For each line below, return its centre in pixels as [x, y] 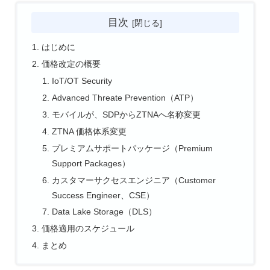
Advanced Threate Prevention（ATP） [125, 98]
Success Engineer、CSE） [103, 195]
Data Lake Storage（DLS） [105, 212]
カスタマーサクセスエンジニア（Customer [134, 180]
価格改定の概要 [71, 64]
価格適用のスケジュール [88, 229]
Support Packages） [91, 163]
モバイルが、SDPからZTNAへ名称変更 [127, 114]
